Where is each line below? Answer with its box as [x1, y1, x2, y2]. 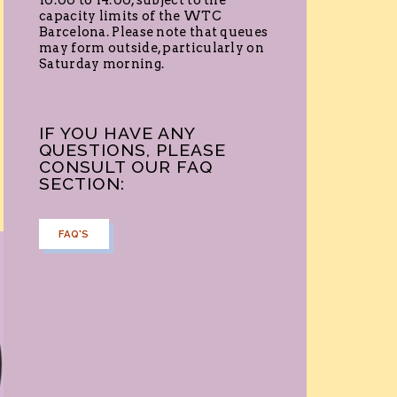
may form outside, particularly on [39, 40, 264, 57]
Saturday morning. [39, 56, 165, 73]
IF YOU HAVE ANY [39, 123, 195, 144]
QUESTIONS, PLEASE [39, 140, 226, 160]
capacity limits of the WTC [39, 8, 222, 25]
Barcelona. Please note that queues [39, 24, 269, 41]
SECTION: [39, 174, 125, 194]
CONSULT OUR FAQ [39, 157, 213, 177]
